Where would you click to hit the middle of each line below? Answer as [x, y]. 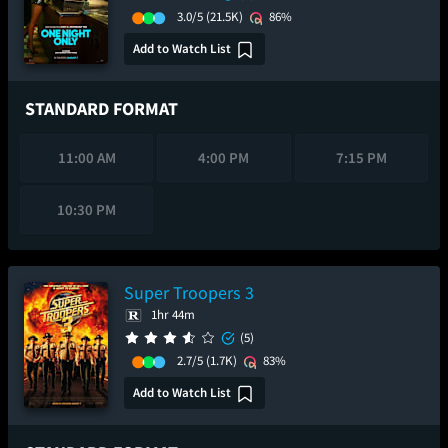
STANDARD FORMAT [101, 108]
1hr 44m [173, 314]
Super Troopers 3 [189, 292]
